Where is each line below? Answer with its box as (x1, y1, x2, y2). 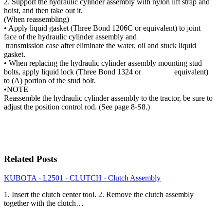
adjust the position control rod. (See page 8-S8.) (4, 103, 150, 111)
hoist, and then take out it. (4, 6, 83, 15)
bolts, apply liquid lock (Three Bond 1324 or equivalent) (4, 68, 208, 76)
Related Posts (4, 154, 57, 164)
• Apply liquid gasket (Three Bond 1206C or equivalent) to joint (4, 24, 200, 33)
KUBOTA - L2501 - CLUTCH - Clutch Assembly (4, 173, 161, 182)
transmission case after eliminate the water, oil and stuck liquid (4, 41, 196, 50)
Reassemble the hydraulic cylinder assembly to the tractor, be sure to (4, 94, 213, 103)
